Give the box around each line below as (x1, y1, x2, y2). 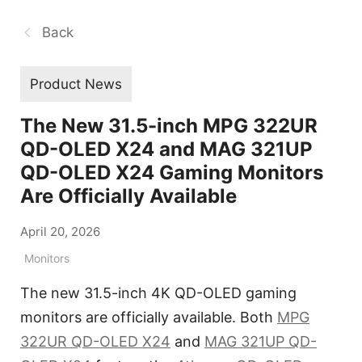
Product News (30, 75, 122, 92)
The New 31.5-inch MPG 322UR (20, 113, 318, 137)
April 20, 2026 (20, 223, 100, 239)
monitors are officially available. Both (20, 308, 277, 326)
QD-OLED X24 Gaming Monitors (20, 160, 323, 184)
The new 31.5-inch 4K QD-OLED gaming (20, 284, 297, 301)
